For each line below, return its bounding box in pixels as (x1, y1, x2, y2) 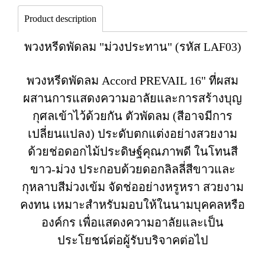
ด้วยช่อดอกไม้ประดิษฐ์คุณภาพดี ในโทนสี (27, 145, 238, 158)
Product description (24, 14, 96, 24)
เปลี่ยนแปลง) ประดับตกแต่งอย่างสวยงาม (28, 127, 237, 140)
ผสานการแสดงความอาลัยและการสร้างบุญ (23, 92, 242, 105)
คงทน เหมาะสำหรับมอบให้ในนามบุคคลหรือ (20, 198, 245, 211)
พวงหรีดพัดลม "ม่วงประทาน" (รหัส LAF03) (24, 40, 241, 53)
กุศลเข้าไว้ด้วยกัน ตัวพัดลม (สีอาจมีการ (33, 109, 232, 122)
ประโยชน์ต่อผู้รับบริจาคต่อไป (57, 234, 208, 247)
